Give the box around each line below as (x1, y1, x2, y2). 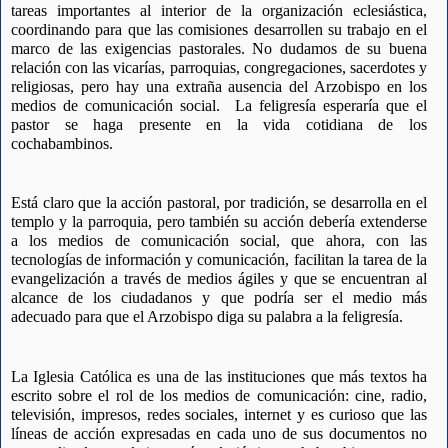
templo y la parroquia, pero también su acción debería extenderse (11, 213, 427, 231)
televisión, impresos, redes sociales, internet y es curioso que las (11, 405, 427, 423)
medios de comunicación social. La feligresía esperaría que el (11, 96, 427, 114)
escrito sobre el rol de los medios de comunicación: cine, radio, (11, 386, 427, 404)
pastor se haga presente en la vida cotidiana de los (11, 115, 427, 133)
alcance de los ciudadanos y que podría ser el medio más (11, 289, 427, 307)
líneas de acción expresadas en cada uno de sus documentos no (11, 424, 427, 442)
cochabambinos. (11, 134, 113, 152)
